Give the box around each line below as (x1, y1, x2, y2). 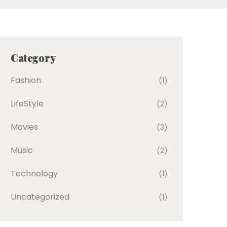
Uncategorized (11, 191, 69, 203)
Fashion (11, 74, 41, 86)
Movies (11, 121, 38, 133)
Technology (11, 168, 58, 179)
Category (11, 51, 56, 64)
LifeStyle (11, 98, 44, 109)
